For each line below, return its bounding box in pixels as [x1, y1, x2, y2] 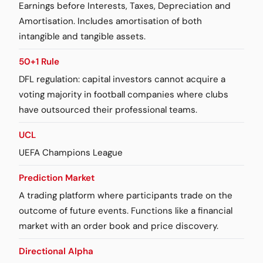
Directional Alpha [19, 245, 93, 257]
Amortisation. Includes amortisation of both [19, 15, 202, 27]
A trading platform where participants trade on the [19, 189, 232, 201]
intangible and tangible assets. [19, 30, 146, 42]
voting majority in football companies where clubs [19, 88, 228, 100]
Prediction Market [19, 171, 95, 184]
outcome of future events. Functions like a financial [19, 204, 232, 217]
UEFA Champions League [19, 146, 123, 159]
